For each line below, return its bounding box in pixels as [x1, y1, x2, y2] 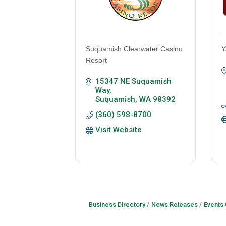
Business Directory [88, 201, 145, 209]
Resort [86, 56, 107, 65]
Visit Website [95, 125, 142, 135]
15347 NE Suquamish [95, 77, 172, 86]
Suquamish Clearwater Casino [86, 45, 183, 53]
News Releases [151, 201, 198, 209]
